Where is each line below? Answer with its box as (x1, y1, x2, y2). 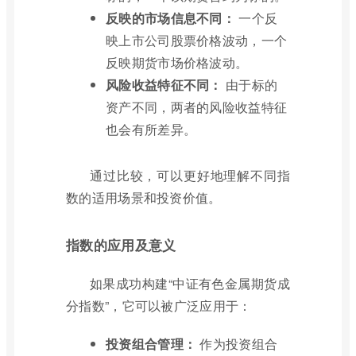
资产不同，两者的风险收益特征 (106, 98, 288, 116)
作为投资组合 (196, 335, 278, 353)
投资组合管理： (106, 335, 197, 353)
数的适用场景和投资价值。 (66, 188, 222, 207)
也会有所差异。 (106, 120, 197, 138)
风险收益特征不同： (106, 75, 222, 94)
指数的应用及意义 (66, 235, 176, 254)
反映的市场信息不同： (106, 9, 235, 27)
